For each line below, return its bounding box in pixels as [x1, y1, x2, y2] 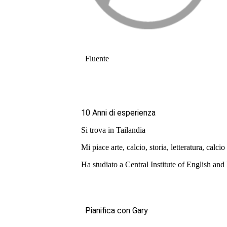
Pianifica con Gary [85, 205, 148, 215]
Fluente [85, 54, 109, 63]
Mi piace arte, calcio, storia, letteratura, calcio [81, 142, 225, 152]
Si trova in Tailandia [81, 125, 145, 134]
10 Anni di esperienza [81, 107, 156, 118]
